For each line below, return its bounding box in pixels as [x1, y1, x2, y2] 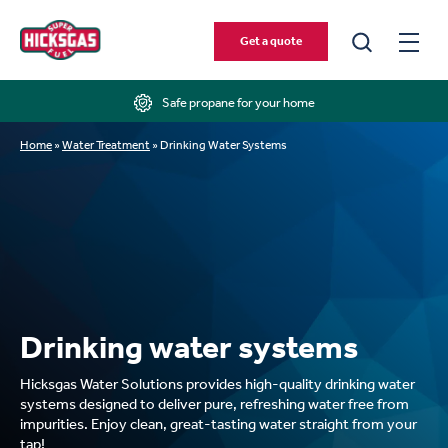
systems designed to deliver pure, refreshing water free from [20, 395, 409, 413]
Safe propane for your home [161, 95, 315, 110]
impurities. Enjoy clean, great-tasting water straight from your [20, 415, 417, 433]
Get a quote [240, 33, 302, 48]
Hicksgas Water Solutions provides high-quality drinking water [20, 375, 415, 393]
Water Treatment [62, 138, 150, 152]
